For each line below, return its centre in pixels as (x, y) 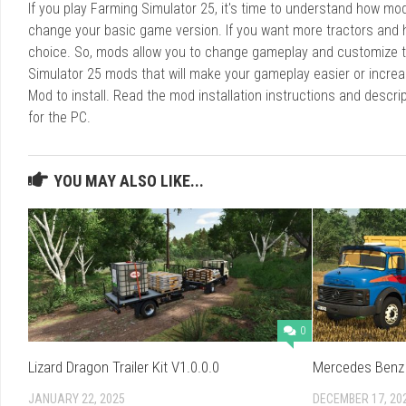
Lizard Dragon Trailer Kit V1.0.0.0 (124, 367)
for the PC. (59, 117)
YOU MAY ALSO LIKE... (129, 180)
